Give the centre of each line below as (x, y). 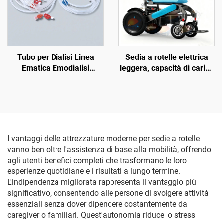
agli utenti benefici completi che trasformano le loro (97, 160)
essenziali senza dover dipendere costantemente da (97, 204)
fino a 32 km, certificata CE (166, 90)
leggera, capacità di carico (166, 68)
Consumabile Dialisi (55, 79)
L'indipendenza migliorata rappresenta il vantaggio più (102, 182)
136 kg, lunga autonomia (166, 79)
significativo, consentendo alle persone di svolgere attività (108, 193)
